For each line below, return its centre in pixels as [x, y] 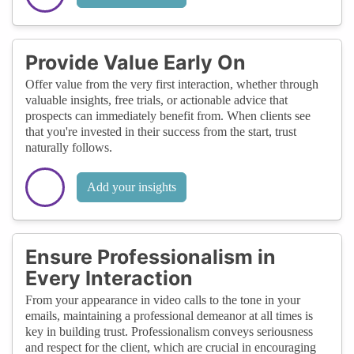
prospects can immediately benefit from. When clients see [168, 115]
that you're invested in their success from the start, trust [161, 131]
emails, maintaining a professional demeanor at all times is [169, 315]
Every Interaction [109, 278]
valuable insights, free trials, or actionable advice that [156, 100]
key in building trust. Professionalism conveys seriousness [169, 331]
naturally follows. [69, 147]
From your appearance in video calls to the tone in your [163, 299]
